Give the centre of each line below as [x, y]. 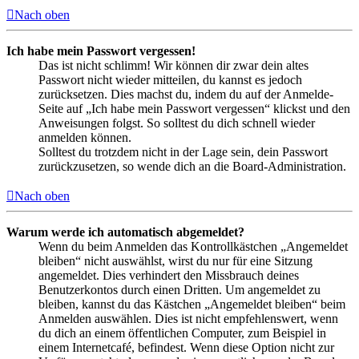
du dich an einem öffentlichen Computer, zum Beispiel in [182, 333]
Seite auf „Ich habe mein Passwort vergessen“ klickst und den [194, 108]
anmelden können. [85, 137]
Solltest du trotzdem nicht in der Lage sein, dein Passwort [183, 151]
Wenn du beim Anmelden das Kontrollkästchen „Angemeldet [193, 246]
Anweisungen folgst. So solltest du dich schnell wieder [177, 123]
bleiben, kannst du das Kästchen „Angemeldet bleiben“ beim [192, 304]
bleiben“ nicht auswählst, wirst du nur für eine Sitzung [175, 260]
